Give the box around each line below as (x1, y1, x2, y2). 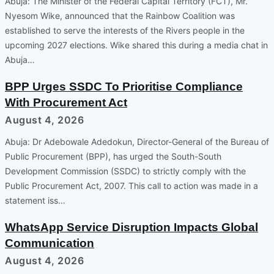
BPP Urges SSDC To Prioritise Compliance (5, 80, 243, 93)
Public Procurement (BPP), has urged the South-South (5, 150, 221, 161)
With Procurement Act (5, 95, 127, 109)
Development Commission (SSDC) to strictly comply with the (5, 165, 246, 176)
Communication (5, 236, 94, 250)
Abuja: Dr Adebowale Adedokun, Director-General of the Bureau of (5, 136, 269, 147)
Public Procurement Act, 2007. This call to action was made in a (5, 180, 258, 191)
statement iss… (5, 194, 65, 206)
